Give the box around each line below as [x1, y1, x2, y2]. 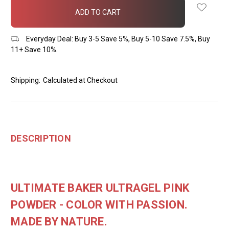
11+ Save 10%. [11, 45, 58, 54]
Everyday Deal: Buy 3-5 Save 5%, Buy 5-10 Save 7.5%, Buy [24, 34, 210, 43]
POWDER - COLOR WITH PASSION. [11, 198, 188, 211]
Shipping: [11, 76, 40, 84]
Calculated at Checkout [42, 76, 118, 84]
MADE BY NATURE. [11, 215, 107, 228]
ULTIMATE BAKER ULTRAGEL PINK [11, 181, 189, 194]
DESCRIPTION [11, 132, 71, 144]
